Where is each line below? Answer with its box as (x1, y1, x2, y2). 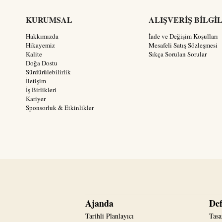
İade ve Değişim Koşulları (149, 32, 218, 41)
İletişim (26, 76, 46, 86)
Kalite (26, 50, 42, 59)
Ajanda (85, 197, 113, 210)
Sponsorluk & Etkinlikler (26, 103, 94, 112)
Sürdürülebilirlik (26, 67, 71, 77)
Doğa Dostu (26, 58, 57, 68)
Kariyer (26, 94, 46, 104)
